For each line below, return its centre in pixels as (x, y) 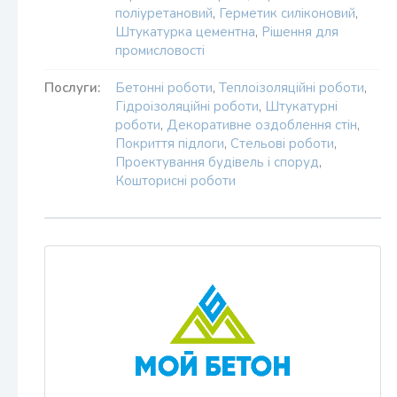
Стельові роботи (282, 144)
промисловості (160, 51)
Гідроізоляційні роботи (187, 106)
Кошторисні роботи (175, 181)
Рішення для (300, 32)
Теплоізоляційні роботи (292, 88)
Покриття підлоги (170, 144)
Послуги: (72, 88)
